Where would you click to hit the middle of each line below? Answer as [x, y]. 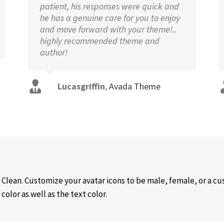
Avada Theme [135, 86]
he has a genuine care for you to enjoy [110, 18]
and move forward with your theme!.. [108, 29]
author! [54, 52]
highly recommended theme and [100, 41]
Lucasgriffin [81, 86]
